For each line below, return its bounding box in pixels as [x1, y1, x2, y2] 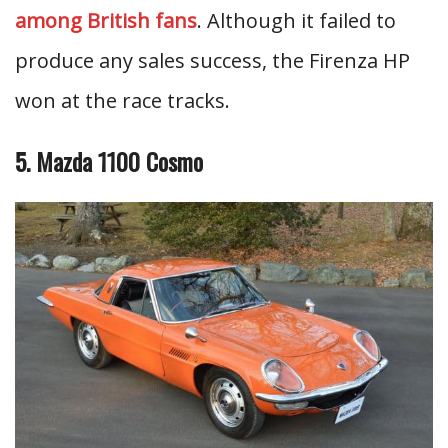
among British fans [15, 7, 197, 35]
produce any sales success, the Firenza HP [15, 47, 410, 75]
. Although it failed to [197, 7, 396, 35]
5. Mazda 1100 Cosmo [15, 143, 203, 180]
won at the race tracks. [15, 87, 230, 115]
